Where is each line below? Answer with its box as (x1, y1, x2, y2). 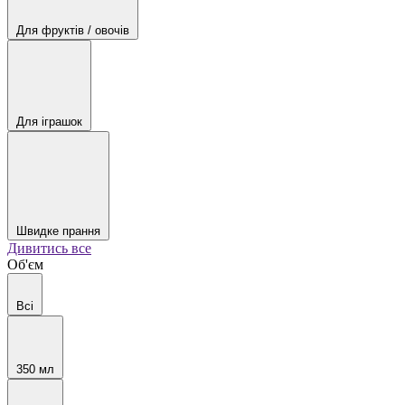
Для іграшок (16, 115, 82, 128)
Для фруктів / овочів (16, 24, 129, 37)
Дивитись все (7, 240, 91, 256)
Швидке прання (16, 224, 100, 238)
